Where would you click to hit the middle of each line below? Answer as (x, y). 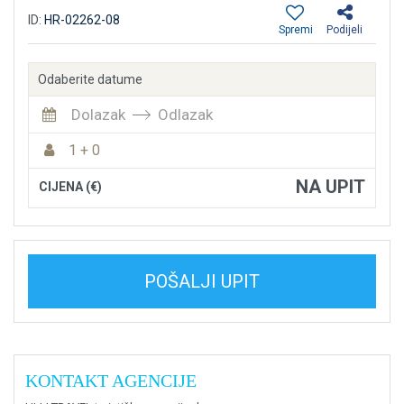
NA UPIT (331, 186)
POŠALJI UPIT (202, 281)
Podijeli (344, 29)
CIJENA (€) (70, 186)
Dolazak (98, 114)
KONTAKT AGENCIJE (111, 380)
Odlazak (185, 114)
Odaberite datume (90, 79)
